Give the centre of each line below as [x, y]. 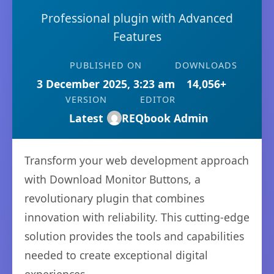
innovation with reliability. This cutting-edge [137, 217]
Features [137, 36]
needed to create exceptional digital [116, 255]
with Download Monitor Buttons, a [113, 179]
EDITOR [158, 99]
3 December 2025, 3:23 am [106, 84]
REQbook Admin [165, 118]
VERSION [86, 99]
